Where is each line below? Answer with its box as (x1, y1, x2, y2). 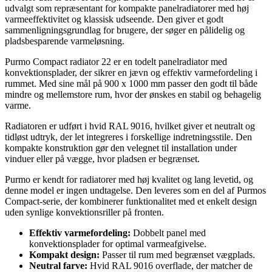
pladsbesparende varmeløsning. (5, 35, 124, 46)
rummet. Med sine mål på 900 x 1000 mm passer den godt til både (5, 78, 257, 89)
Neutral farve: (29, 260, 87, 271)
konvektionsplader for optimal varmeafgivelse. (29, 238, 206, 249)
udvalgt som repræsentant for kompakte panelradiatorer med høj (5, 2, 249, 13)
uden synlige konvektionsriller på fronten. (5, 206, 164, 217)
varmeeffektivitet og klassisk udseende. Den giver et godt (5, 13, 223, 24)
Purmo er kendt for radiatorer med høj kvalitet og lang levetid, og (5, 174, 253, 185)
